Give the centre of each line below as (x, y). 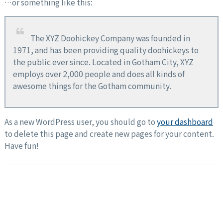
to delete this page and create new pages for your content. (109, 134)
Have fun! (21, 146)
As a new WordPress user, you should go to (80, 122)
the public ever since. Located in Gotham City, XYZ (103, 62)
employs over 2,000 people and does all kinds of (99, 74)
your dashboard (185, 122)
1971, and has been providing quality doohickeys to (106, 50)
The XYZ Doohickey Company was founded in (110, 38)
